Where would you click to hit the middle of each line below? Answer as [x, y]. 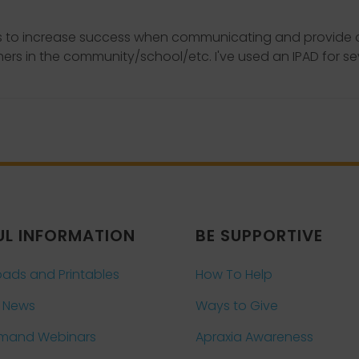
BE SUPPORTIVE [259, 236]
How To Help [234, 274]
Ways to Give [237, 306]
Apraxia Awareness [254, 337]
